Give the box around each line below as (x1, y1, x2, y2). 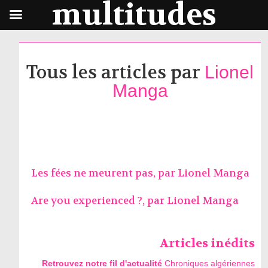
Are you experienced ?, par (31, 194, 167, 207)
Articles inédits (160, 236, 255, 251)
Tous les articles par (26, 61, 205, 84)
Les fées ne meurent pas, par (31, 167, 178, 179)
